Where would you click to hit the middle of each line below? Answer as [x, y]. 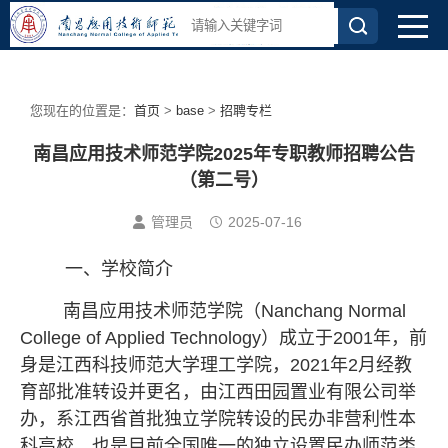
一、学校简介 [118, 269]
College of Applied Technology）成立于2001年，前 [223, 338]
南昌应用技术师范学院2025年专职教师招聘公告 [224, 154]
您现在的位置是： [82, 110]
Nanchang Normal [333, 311]
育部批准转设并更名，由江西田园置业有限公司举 [218, 392]
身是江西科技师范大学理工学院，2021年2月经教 [216, 365]
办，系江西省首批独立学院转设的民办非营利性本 [218, 419]
